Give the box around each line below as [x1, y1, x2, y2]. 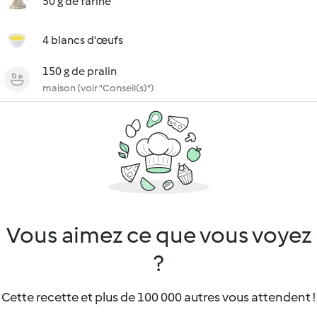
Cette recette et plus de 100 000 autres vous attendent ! [1, 289, 316, 305]
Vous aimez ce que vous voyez [6, 221, 311, 248]
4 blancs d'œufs [42, 33, 123, 47]
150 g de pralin [42, 64, 117, 78]
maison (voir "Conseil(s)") [42, 82, 154, 94]
